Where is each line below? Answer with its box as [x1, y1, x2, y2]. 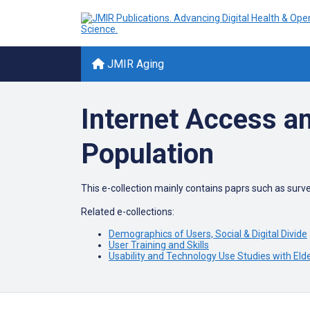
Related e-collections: [81, 206, 174, 217]
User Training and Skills [109, 239, 209, 250]
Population [81, 138, 214, 170]
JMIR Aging [104, 57, 164, 71]
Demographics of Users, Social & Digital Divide [109, 228, 307, 239]
